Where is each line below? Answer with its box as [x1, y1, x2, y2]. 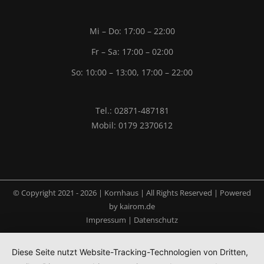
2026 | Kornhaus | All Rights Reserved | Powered [80, 187, 251, 198]
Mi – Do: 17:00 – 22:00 [89, 25, 175, 37]
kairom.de [120, 200, 155, 212]
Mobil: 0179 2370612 [91, 119, 173, 131]
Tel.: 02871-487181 [95, 104, 169, 116]
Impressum [86, 214, 126, 225]
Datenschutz [134, 214, 178, 225]
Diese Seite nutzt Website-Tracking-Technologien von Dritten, [12, 246, 248, 257]
